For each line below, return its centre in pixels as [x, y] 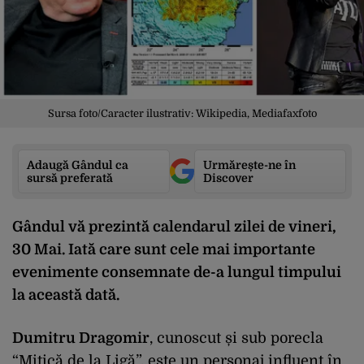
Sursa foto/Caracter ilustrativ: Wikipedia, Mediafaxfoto [182, 113]
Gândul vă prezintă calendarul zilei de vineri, [174, 226]
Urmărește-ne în [249, 165]
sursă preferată [70, 178]
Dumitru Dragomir [81, 338]
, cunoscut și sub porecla [236, 338]
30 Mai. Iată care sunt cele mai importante [164, 249]
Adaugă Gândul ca [78, 165]
